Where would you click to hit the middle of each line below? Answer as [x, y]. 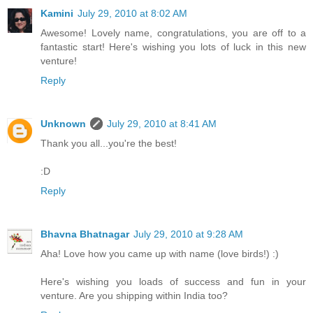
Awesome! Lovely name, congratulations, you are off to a [173, 32]
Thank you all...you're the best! [109, 143]
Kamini [57, 13]
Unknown [63, 123]
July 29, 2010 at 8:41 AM [162, 123]
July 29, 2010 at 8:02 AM [132, 13]
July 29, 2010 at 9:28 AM [188, 234]
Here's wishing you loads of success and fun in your [173, 281]
